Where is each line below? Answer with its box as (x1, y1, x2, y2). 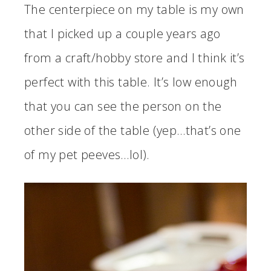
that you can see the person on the (24, 97, 222, 114)
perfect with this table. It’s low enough (24, 73, 237, 90)
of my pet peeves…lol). (24, 146, 150, 163)
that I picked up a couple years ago (24, 25, 220, 42)
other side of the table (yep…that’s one (24, 122, 241, 139)
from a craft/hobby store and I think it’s (24, 49, 245, 66)
